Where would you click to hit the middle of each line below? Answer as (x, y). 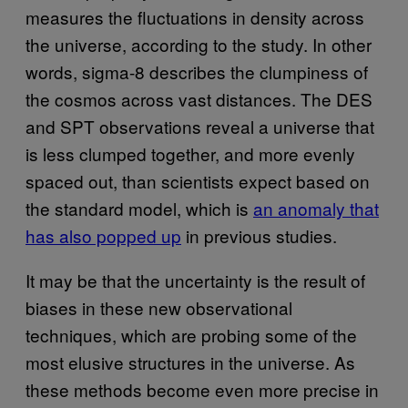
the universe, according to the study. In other (199, 44)
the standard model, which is (139, 208)
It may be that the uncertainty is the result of (195, 280)
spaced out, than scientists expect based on (198, 180)
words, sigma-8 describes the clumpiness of (197, 71)
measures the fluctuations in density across (195, 16)
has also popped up (103, 235)
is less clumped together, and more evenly (190, 153)
